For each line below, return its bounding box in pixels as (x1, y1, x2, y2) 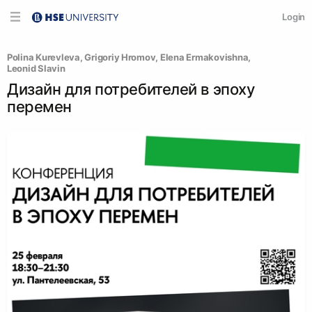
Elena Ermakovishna (159, 52, 249, 63)
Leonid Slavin (7, 63, 65, 74)
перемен (7, 97, 72, 116)
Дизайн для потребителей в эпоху (7, 80, 255, 98)
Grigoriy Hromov (84, 52, 156, 63)
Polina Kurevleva (7, 52, 80, 63)
